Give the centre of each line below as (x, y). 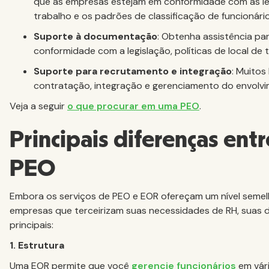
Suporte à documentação (95, 37)
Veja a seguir (38, 106)
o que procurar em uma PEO (133, 106)
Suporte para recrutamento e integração (133, 71)
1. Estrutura (37, 246)
